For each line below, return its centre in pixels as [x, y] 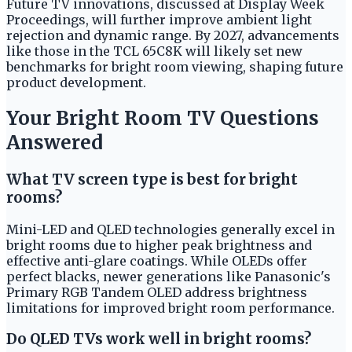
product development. [76, 83]
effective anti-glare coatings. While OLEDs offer [157, 260]
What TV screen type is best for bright [152, 179]
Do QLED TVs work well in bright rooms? [159, 339]
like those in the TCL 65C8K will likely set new [154, 51]
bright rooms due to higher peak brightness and [159, 245]
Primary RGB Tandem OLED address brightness [157, 292]
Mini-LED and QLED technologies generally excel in [170, 229]
